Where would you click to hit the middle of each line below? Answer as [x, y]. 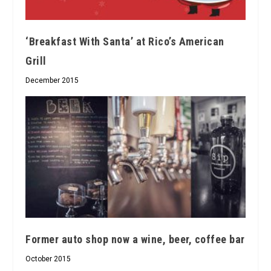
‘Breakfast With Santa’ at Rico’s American [125, 42]
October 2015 [48, 259]
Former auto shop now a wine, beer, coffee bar [135, 240]
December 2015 [52, 81]
